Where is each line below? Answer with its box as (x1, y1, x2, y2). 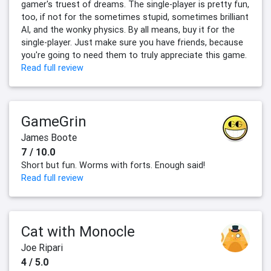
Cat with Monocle (21, 223, 135, 241)
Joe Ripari (21, 241, 63, 254)
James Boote (21, 131, 77, 144)
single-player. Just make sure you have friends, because (21, 37, 243, 48)
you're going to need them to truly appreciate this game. (21, 50, 247, 61)
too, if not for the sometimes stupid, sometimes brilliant (21, 11, 249, 23)
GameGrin (21, 113, 87, 131)
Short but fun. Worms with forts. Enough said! (21, 160, 205, 171)
